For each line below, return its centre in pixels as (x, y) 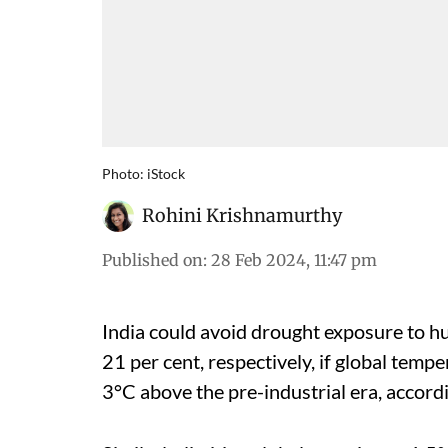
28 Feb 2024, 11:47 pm (294, 260)
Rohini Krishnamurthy (242, 215)
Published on (152, 260)
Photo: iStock (143, 173)
